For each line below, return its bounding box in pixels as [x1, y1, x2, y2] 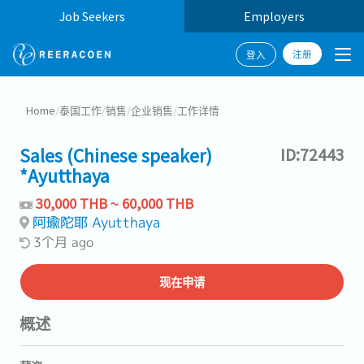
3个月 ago [33, 233, 93, 251]
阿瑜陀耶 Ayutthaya [32, 213, 160, 232]
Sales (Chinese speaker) [19, 142, 212, 167]
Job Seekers [59, 7, 125, 24]
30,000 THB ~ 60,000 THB [36, 193, 193, 213]
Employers [244, 7, 305, 24]
